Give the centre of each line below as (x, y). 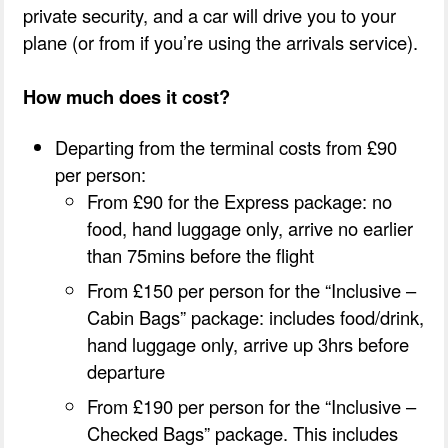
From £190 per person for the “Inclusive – (252, 406)
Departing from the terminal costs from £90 (226, 147)
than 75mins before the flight (201, 255)
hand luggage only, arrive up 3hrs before (248, 344)
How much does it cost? (127, 97)
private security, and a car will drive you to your (210, 15)
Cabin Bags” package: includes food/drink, (256, 317)
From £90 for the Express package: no (240, 201)
